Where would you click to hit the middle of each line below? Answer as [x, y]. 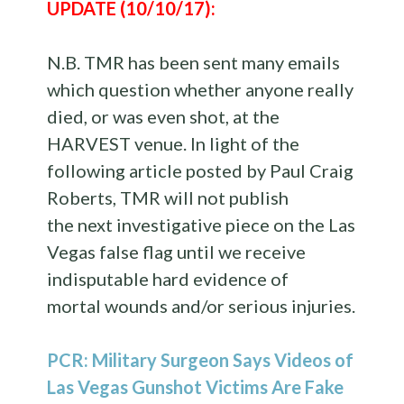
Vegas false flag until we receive [177, 251]
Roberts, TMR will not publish [168, 197]
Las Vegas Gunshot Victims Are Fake [196, 386]
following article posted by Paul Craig [201, 170]
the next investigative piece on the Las [202, 224]
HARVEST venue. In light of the [174, 143]
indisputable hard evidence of [168, 278]
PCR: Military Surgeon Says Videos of [201, 359]
